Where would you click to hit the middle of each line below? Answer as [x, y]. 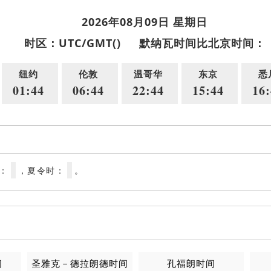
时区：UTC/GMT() [72, 43]
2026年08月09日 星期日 [145, 22]
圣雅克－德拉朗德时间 [80, 263]
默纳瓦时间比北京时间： [202, 43]
